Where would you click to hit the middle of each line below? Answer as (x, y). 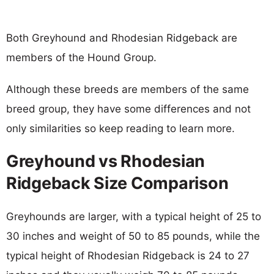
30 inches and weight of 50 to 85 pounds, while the (133, 236)
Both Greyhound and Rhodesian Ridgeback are (122, 38)
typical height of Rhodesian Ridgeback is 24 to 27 (128, 255)
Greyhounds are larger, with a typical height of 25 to (134, 216)
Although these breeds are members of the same (128, 89)
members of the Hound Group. (81, 57)
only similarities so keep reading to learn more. (120, 128)
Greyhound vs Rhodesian (106, 161)
